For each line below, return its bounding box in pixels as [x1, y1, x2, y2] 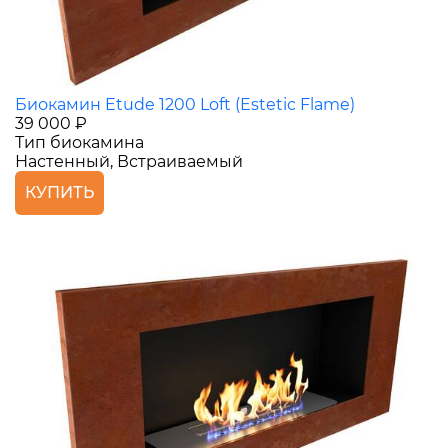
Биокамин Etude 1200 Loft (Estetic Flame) [15, 94, 355, 114]
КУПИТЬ [25, 182, 94, 202]
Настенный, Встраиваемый [15, 151, 243, 171]
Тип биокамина [15, 132, 144, 152]
